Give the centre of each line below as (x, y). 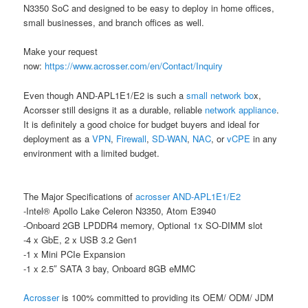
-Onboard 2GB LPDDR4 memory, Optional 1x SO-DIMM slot (143, 225)
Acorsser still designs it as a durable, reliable (114, 109)
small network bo (220, 95)
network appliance (241, 109)
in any (264, 138)
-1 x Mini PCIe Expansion (75, 254)
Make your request (61, 52)
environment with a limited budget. (92, 153)
